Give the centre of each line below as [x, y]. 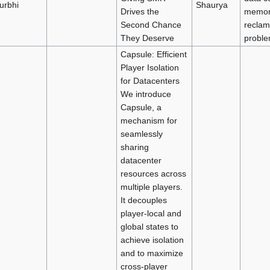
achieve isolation [152, 240]
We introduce [146, 94]
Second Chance [151, 24]
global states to [149, 226]
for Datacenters [150, 80]
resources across [153, 173]
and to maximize [152, 253]
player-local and [151, 213]
